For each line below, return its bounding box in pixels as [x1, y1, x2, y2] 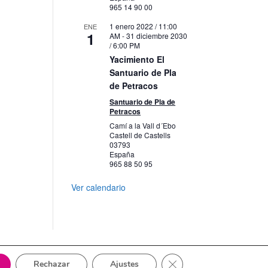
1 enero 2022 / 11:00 [109, 21, 178, 31]
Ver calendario [71, 181, 126, 193]
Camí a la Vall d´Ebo [109, 120, 176, 130]
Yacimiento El [109, 53, 165, 65]
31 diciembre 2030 [126, 31, 188, 41]
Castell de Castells [109, 130, 171, 140]
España [109, 149, 135, 159]
